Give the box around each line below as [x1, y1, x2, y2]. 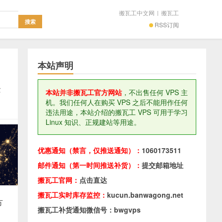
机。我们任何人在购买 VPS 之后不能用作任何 [46, 97, 188, 107]
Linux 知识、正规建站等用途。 [46, 117, 141, 127]
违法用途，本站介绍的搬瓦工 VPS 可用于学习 [46, 107, 188, 117]
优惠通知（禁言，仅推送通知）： [38, 145, 142, 155]
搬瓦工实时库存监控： [38, 190, 107, 200]
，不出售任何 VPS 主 [122, 87, 188, 97]
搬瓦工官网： [38, 175, 79, 185]
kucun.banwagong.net [107, 190, 183, 200]
